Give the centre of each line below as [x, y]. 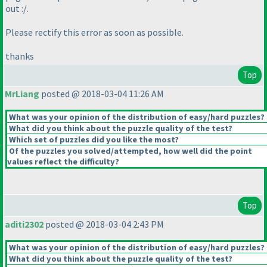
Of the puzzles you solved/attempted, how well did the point [130, 151]
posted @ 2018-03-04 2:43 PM [104, 224]
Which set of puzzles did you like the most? [93, 140]
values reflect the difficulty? [63, 162]
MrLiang [22, 94]
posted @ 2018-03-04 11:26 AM [102, 94]
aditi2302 [24, 224]
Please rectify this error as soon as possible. [94, 32]
